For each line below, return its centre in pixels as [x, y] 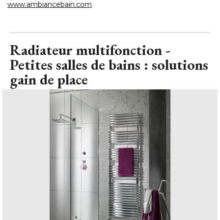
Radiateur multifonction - [90, 50]
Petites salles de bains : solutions [109, 65]
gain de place [49, 80]
